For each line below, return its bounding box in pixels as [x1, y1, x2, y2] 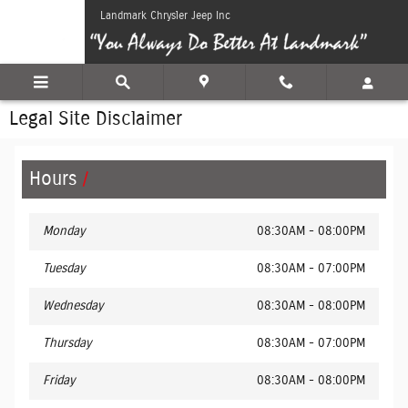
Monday [43, 225, 85, 238]
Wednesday [43, 300, 103, 312]
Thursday [43, 337, 91, 350]
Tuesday [43, 262, 85, 275]
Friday [43, 374, 75, 387]
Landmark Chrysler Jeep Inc [100, 10, 230, 21]
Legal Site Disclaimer [9, 109, 182, 128]
